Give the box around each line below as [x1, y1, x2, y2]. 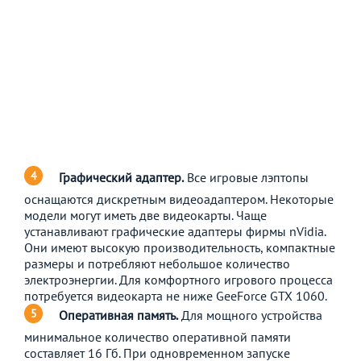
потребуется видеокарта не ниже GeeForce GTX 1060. [24, 287, 327, 304]
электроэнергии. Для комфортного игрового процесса [24, 271, 333, 288]
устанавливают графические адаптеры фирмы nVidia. [24, 222, 326, 239]
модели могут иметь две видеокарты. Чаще [24, 206, 267, 223]
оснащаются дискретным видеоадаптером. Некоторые [24, 190, 334, 207]
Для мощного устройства [178, 306, 322, 323]
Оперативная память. [59, 306, 178, 323]
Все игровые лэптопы [184, 168, 309, 185]
